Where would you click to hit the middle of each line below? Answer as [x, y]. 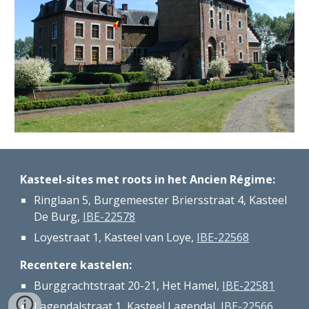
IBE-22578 [109, 217]
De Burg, [59, 217]
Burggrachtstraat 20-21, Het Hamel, [128, 286]
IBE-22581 [249, 286]
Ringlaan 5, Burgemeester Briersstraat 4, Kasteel [161, 200]
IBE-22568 [223, 237]
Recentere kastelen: [76, 265]
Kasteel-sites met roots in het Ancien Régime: [148, 179]
